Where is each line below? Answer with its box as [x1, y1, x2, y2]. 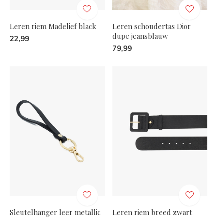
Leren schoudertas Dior [112, 21, 191, 31]
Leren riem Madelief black [10, 21, 96, 31]
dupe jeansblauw [112, 31, 168, 41]
